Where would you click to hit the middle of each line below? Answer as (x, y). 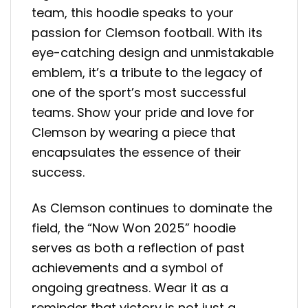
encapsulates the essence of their (136, 153)
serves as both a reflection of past (138, 248)
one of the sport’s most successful (139, 93)
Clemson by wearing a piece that (134, 133)
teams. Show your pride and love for (143, 113)
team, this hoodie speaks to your (133, 13)
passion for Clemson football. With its (147, 33)
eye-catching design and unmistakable (153, 53)
